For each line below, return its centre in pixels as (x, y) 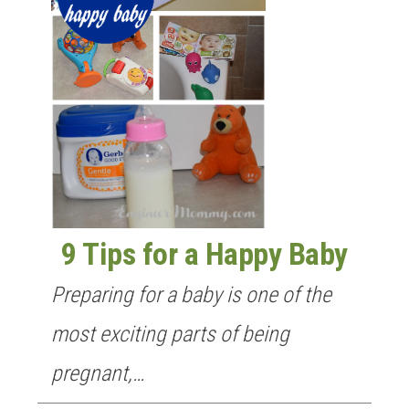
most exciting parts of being (170, 334)
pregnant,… (98, 373)
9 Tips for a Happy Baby (204, 254)
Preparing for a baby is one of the (191, 294)
